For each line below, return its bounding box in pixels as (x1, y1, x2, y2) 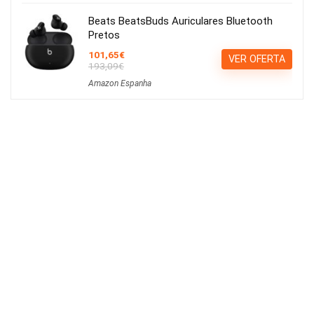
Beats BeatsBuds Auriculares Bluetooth (88, 15, 273, 28)
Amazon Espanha (88, 78, 151, 89)
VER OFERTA (228, 53, 285, 65)
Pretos (88, 29, 120, 42)
